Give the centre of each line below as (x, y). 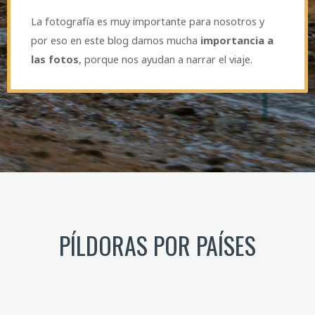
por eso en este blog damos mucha (116, 40)
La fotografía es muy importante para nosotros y (148, 21)
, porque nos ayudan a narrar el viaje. (166, 59)
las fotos (55, 59)
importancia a (237, 40)
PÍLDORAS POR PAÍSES (157, 245)
